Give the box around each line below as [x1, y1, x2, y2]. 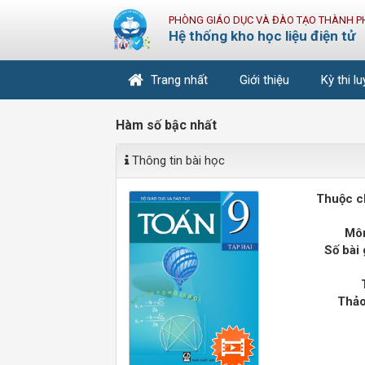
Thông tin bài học [129, 153, 225, 168]
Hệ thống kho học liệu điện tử [169, 28, 355, 44]
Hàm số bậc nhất [116, 117, 217, 133]
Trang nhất [151, 72, 208, 87]
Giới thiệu [240, 72, 289, 87]
